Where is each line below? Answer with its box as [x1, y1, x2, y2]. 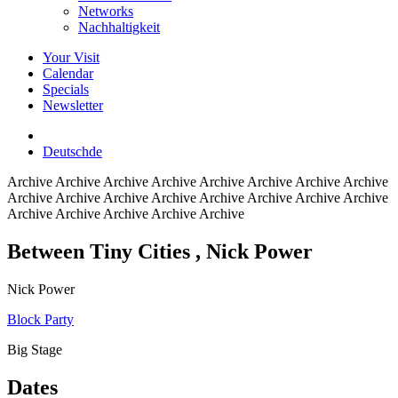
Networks [78, 4, 133, 19]
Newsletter [43, 98, 103, 113]
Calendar [43, 66, 93, 81]
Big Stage [7, 341, 62, 357]
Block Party [7, 311, 74, 327]
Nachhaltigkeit [78, 20, 160, 35]
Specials [43, 82, 89, 97]
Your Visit [43, 50, 99, 65]
